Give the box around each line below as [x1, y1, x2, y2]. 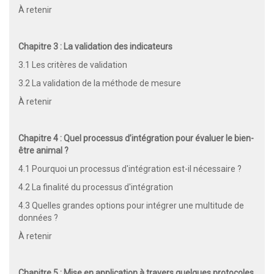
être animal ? [18, 145, 68, 155]
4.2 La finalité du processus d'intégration [18, 182, 173, 192]
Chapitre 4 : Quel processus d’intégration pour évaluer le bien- [18, 133, 254, 143]
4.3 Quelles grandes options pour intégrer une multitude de [18, 200, 244, 210]
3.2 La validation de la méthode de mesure [18, 78, 181, 88]
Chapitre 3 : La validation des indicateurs [18, 41, 172, 51]
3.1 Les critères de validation [18, 59, 127, 70]
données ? [18, 212, 58, 223]
